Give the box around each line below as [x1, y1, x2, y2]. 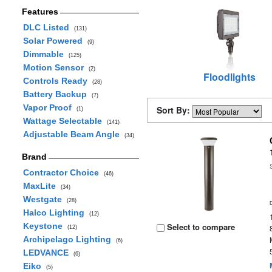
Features [21, 7, 58, 16]
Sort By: [157, 104, 192, 116]
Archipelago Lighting [22, 234, 116, 244]
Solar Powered [22, 36, 87, 46]
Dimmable [22, 49, 69, 59]
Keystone [22, 221, 67, 231]
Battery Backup [22, 89, 92, 99]
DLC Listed [22, 22, 74, 32]
